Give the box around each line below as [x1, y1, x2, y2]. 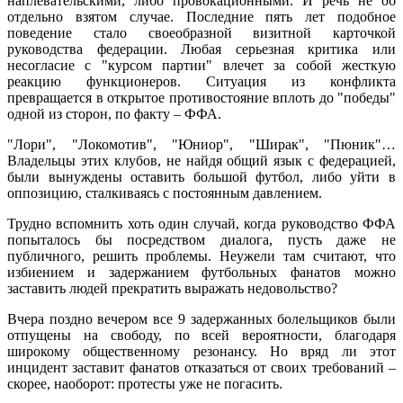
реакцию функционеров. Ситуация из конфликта [7, 73, 396, 89]
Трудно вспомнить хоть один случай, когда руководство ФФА [7, 215, 396, 231]
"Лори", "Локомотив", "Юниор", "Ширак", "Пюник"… [7, 136, 396, 152]
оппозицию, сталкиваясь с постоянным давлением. [7, 184, 322, 201]
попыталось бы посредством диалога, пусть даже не [7, 231, 396, 247]
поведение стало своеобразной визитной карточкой [7, 24, 396, 40]
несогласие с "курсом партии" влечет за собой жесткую [7, 57, 396, 73]
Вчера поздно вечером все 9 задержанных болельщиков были [7, 310, 396, 327]
